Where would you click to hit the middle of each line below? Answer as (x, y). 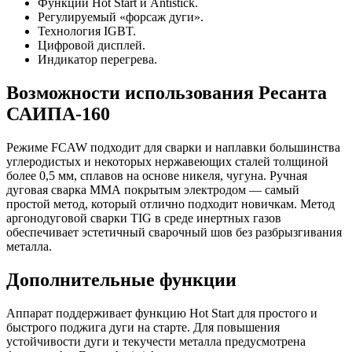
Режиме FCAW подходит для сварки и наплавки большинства (173, 147)
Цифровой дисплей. (92, 45)
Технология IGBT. (87, 31)
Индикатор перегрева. (97, 59)
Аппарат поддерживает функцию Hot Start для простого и (162, 313)
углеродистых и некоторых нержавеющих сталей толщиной (167, 161)
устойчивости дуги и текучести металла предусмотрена (156, 341)
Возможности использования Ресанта (167, 92)
